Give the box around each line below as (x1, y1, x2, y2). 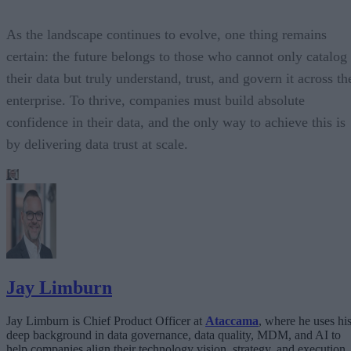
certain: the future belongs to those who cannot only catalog (6, 49, 347, 65)
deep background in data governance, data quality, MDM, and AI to (6, 327, 341, 342)
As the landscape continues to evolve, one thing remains (6, 27, 327, 43)
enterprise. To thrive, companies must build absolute (6, 92, 305, 109)
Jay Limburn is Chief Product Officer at (6, 313, 205, 327)
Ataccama (205, 313, 259, 327)
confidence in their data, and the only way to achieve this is (6, 114, 346, 131)
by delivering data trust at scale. (6, 136, 188, 153)
